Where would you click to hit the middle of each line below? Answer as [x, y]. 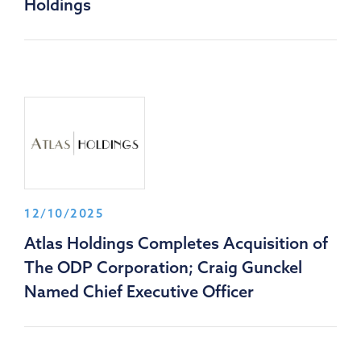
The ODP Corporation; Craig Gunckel [163, 268]
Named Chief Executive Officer [139, 292]
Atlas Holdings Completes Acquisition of [176, 243]
